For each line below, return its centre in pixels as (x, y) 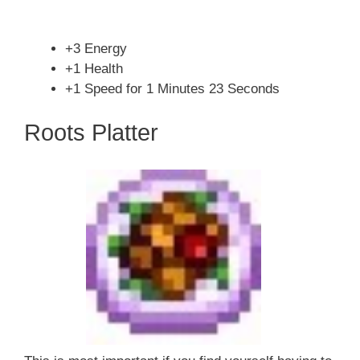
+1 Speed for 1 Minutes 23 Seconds (172, 88)
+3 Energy (96, 48)
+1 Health (94, 68)
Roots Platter (91, 133)
